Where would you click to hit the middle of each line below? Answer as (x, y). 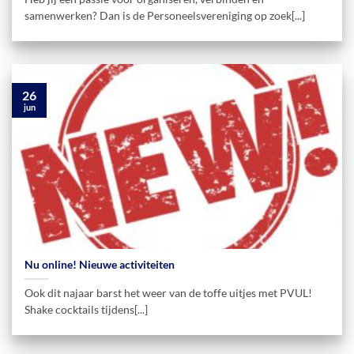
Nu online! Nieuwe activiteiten (100, 265)
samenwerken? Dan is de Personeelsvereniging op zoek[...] (165, 16)
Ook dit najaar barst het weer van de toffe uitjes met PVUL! (169, 294)
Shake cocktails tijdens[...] (87, 310)
